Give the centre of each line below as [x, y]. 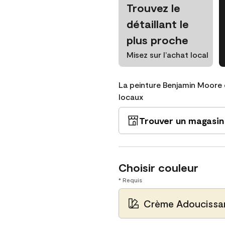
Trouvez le [153, 8]
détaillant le [158, 24]
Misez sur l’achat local [167, 54]
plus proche [157, 40]
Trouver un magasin [182, 121]
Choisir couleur [158, 167]
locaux [131, 97]
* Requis [130, 180]
